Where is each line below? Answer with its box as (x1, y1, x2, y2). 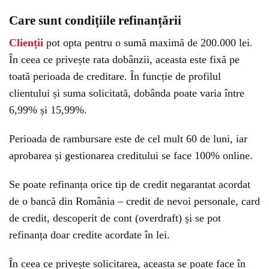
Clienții (9, 37, 43, 49)
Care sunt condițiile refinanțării (9, 13, 181, 28)
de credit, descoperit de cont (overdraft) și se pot (9, 212, 221, 225)
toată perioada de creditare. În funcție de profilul (9, 70, 221, 83)
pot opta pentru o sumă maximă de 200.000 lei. (43, 37, 253, 49)
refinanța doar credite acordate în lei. (9, 229, 170, 241)
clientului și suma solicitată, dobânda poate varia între (9, 87, 244, 100)
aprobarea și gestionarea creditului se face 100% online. (9, 150, 253, 162)
